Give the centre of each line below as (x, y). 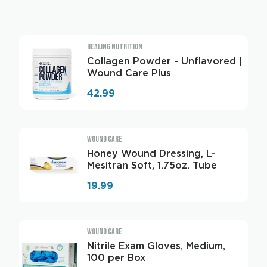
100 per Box (116, 258)
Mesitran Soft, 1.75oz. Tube (152, 165)
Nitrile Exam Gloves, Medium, (156, 246)
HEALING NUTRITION (115, 47)
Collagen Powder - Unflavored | (165, 61)
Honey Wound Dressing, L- (151, 153)
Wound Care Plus (129, 73)
